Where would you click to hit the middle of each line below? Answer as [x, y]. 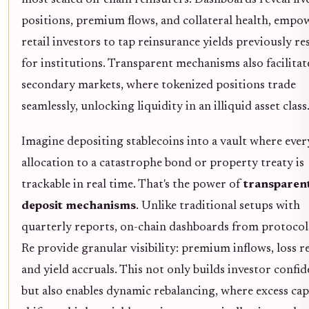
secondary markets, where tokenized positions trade [159, 85]
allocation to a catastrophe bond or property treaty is [163, 163]
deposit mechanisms [79, 206]
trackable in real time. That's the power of [132, 185]
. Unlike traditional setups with [218, 206]
